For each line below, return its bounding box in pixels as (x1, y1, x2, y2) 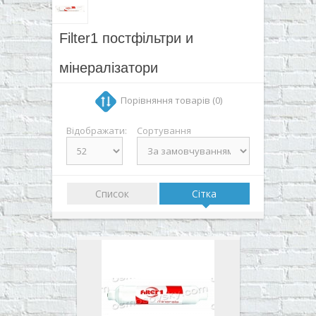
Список (95, 186, 129, 200)
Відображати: (66, 123, 127, 137)
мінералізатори (59, 59, 158, 75)
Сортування (137, 123, 191, 137)
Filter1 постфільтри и (59, 30, 193, 46)
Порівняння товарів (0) (121, 93, 222, 107)
